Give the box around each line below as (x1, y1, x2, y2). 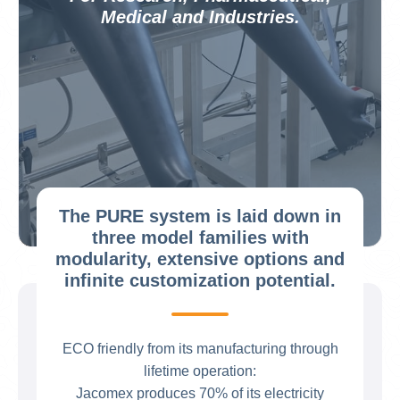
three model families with (91, 228, 309, 247)
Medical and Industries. (100, 7, 300, 27)
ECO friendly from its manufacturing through (62, 341, 338, 356)
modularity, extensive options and (55, 249, 345, 269)
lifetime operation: (144, 363, 256, 379)
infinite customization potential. (64, 271, 336, 290)
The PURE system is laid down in (59, 206, 341, 226)
